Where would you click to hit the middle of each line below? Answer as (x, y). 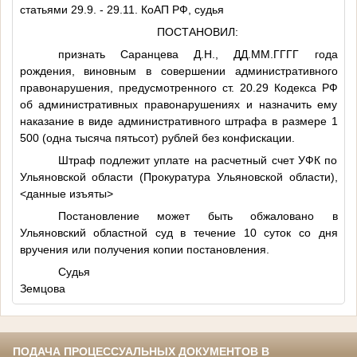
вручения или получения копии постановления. (144, 249)
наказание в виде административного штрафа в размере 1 (178, 121)
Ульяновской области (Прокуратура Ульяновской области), (178, 177)
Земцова (42, 288)
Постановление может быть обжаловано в (198, 216)
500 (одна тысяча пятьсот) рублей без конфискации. (157, 137)
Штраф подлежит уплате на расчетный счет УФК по (198, 160)
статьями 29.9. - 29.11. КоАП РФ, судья (122, 9)
